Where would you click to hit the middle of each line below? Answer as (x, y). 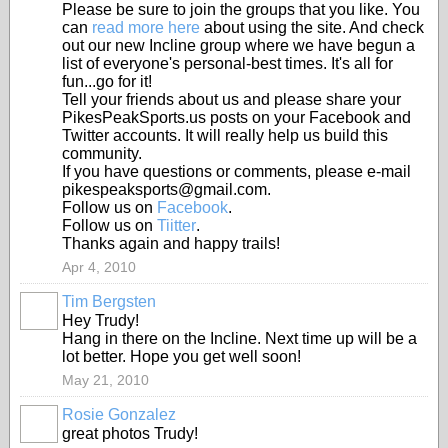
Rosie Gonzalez (119, 414)
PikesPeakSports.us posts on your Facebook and (236, 117)
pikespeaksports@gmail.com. (166, 189)
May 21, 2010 (105, 380)
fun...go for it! (107, 81)
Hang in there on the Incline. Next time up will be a (239, 338)
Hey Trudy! (100, 320)
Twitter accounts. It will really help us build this (225, 135)
